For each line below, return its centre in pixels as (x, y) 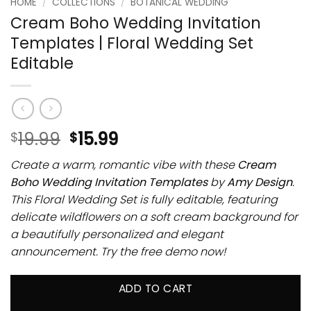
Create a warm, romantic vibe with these (124, 165)
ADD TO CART (155, 288)
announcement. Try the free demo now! (118, 251)
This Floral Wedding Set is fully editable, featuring (144, 199)
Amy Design (260, 182)
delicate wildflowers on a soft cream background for (154, 217)
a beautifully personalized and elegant (117, 234)
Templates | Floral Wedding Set (132, 43)
